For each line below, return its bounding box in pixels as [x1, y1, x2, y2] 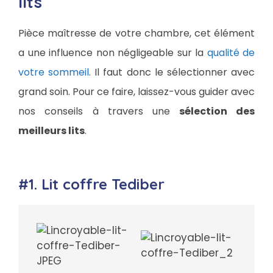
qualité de [207, 46, 255, 60]
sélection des [170, 104, 255, 119]
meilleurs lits [18, 124, 85, 138]
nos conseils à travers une [18, 104, 171, 119]
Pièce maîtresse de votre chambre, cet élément [18, 26, 255, 41]
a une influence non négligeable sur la [18, 46, 207, 60]
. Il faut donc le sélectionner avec [89, 65, 255, 80]
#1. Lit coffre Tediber [18, 174, 165, 193]
